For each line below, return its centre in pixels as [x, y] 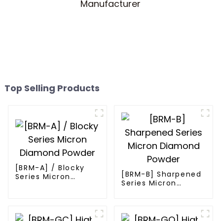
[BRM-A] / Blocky [50, 167]
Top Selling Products [52, 88]
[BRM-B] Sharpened [161, 174]
